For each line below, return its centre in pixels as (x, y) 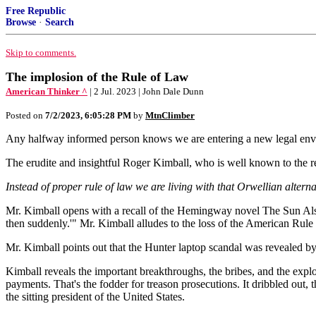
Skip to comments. (41, 53)
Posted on (25, 115)
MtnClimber (170, 115)
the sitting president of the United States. (95, 297)
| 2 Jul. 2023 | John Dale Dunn (147, 91)
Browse (21, 22)
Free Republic (36, 11)
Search (60, 22)
